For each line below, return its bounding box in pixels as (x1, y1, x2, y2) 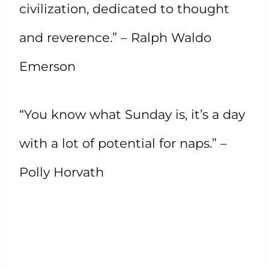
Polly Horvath (19, 165, 104, 180)
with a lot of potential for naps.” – (19, 136, 227, 151)
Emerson (19, 59, 76, 74)
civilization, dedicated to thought (19, 1, 229, 17)
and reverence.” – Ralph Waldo (19, 30, 211, 46)
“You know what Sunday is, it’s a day (19, 107, 245, 122)
